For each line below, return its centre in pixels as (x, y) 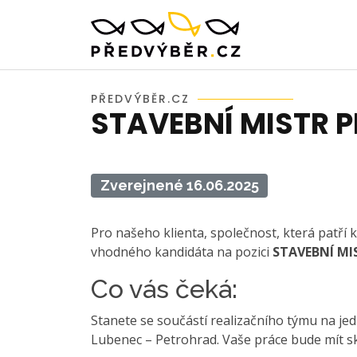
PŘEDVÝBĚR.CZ (140, 99)
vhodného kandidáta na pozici (182, 252)
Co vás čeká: (164, 289)
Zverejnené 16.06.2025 (179, 185)
